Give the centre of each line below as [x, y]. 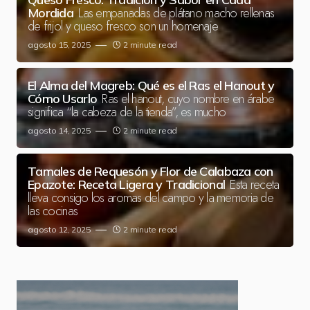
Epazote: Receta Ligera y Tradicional [127, 184]
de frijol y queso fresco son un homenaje [123, 26]
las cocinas [53, 211]
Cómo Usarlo [63, 99]
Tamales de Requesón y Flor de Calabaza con [151, 171]
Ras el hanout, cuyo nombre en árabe [188, 99]
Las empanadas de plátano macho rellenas [176, 13]
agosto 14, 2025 [59, 130]
